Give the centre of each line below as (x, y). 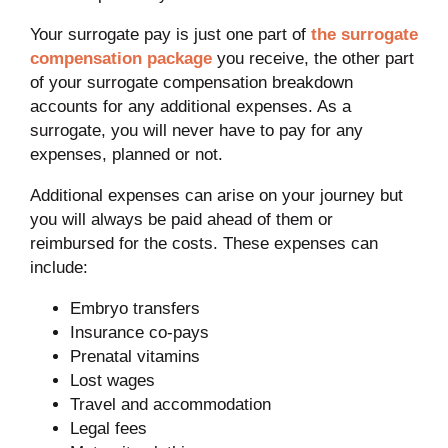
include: (58, 267)
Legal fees (108, 428)
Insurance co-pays (139, 332)
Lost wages (112, 380)
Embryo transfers (134, 308)
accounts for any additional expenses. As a (190, 106)
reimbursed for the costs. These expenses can (203, 243)
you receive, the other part (312, 58)
